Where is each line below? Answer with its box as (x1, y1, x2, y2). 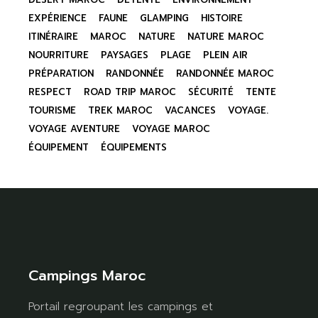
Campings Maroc (28, 264, 146, 286)
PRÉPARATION (28, 66, 94, 80)
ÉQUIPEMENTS (101, 140, 168, 154)
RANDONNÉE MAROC (176, 66, 275, 80)
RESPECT (28, 84, 72, 99)
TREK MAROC (88, 103, 153, 117)
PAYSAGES (101, 48, 149, 62)
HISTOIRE (201, 11, 243, 25)
